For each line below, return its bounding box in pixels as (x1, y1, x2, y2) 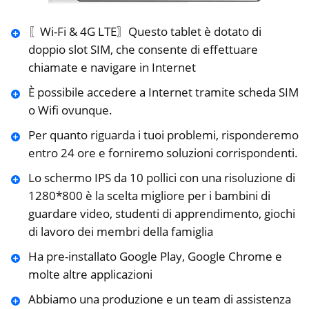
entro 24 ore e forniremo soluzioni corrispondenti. (28, 144, 298, 161)
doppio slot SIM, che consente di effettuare (28, 41, 258, 57)
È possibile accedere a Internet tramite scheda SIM (28, 83, 299, 100)
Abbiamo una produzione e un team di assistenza (28, 290, 291, 307)
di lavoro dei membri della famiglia (28, 223, 213, 239)
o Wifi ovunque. (28, 101, 112, 118)
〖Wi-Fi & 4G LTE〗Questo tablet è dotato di (28, 23, 261, 39)
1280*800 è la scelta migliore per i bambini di (28, 187, 270, 203)
